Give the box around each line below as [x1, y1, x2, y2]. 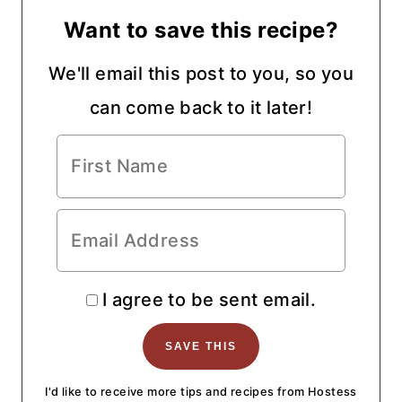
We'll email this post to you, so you [48, 63, 354, 84]
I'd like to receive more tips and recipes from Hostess [45, 385, 357, 399]
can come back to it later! [89, 97, 313, 118]
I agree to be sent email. [102, 289, 317, 311]
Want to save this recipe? [64, 17, 338, 43]
